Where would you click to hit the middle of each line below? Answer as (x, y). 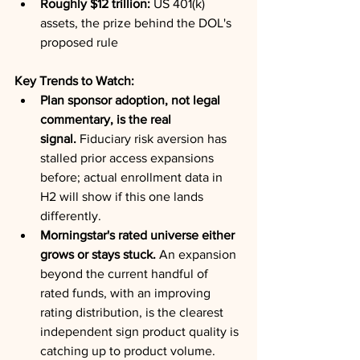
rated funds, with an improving (127, 293)
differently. (71, 216)
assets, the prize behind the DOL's (137, 23)
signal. (58, 139)
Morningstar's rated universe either (139, 235)
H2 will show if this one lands (123, 196)
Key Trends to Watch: (74, 81)
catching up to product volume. (128, 351)
